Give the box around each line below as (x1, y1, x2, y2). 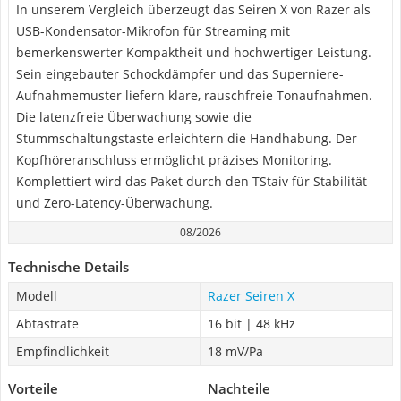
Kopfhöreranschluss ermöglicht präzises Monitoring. (16, 151, 332, 168)
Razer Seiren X (208, 287, 294, 304)
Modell (16, 287, 57, 304)
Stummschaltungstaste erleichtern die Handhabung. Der (16, 130, 357, 147)
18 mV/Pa (208, 343, 263, 360)
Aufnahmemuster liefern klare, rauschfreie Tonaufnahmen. (16, 87, 372, 104)
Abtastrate (16, 315, 79, 332)
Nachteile (208, 380, 270, 397)
